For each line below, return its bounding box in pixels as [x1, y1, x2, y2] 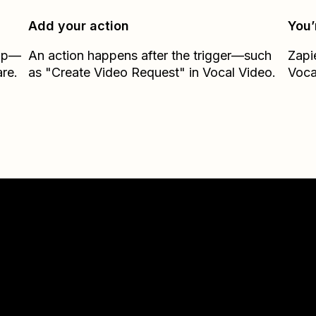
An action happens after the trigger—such [28, 48, 272, 63]
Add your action [28, 18, 130, 33]
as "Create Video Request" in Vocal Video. [28, 65, 276, 80]
